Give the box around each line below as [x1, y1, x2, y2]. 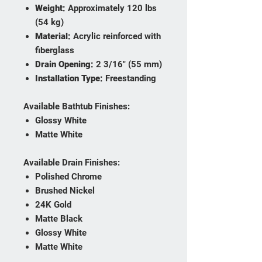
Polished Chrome [35, 171, 102, 182]
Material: [35, 31, 71, 42]
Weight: [35, 3, 65, 14]
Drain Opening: [35, 59, 94, 70]
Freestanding [103, 73, 156, 84]
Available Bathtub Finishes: [23, 101, 130, 112]
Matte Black [35, 213, 82, 225]
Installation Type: [35, 73, 103, 84]
